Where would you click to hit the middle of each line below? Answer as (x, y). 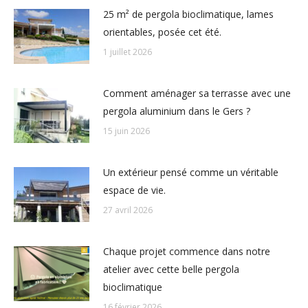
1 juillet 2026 (128, 52)
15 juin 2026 (126, 131)
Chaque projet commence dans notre (187, 252)
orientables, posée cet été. (162, 32)
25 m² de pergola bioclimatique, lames (188, 14)
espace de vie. (134, 190)
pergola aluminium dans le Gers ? (177, 111)
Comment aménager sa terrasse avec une (197, 93)
